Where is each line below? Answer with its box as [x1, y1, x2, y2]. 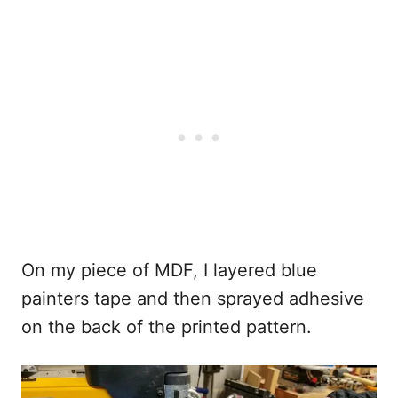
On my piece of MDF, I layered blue [21, 259, 317, 282]
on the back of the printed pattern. [21, 316, 312, 338]
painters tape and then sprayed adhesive [21, 288, 364, 310]
